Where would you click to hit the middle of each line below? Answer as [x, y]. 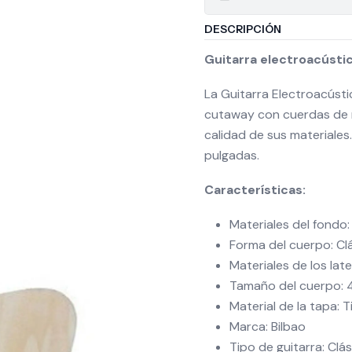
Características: [255, 190]
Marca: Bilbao [268, 326]
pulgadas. [232, 155]
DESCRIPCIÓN [243, 29]
